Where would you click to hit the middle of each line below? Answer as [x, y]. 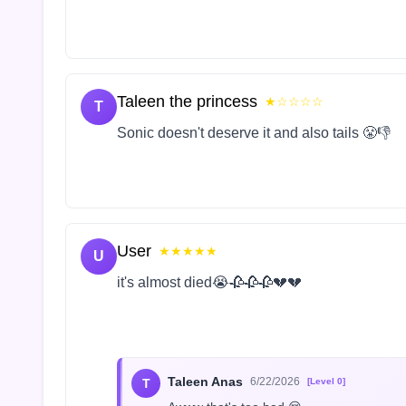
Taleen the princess [187, 102]
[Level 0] [326, 382]
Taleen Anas [205, 382]
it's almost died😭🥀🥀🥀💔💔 [209, 283]
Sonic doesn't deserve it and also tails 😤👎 [254, 133]
